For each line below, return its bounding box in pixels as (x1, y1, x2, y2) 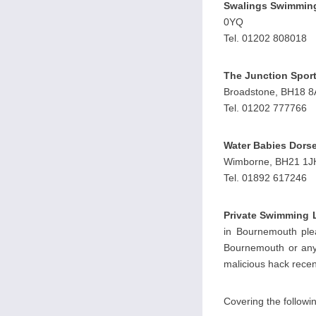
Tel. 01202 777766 (224, 102, 307, 114)
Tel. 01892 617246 (224, 172, 307, 183)
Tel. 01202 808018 (224, 32, 307, 44)
